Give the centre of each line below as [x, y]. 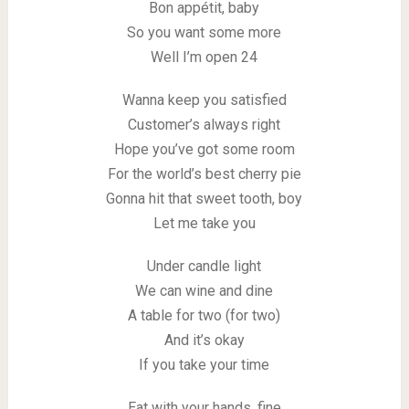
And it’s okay [204, 340]
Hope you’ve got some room [204, 149]
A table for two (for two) [204, 315]
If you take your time [204, 365]
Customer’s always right [204, 125]
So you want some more [204, 32]
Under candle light [204, 266]
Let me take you [204, 223]
